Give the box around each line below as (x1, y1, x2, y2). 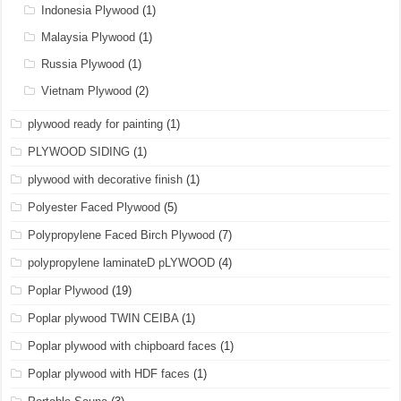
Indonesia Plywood (41, 4, 140, 17)
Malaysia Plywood (41, 30, 136, 44)
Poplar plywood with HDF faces (28, 367, 191, 380)
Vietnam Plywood (41, 84, 132, 98)
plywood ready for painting (28, 117, 164, 131)
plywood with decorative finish (28, 173, 183, 186)
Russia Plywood (41, 57, 125, 71)
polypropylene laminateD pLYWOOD (28, 256, 216, 269)
